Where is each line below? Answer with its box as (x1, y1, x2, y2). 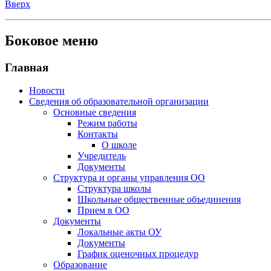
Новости (29, 85, 65, 96)
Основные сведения (53, 107, 136, 118)
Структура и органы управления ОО (53, 172, 205, 183)
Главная (5, 60, 48, 74)
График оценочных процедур (77, 249, 198, 260)
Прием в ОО (77, 205, 129, 216)
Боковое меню (5, 32, 98, 48)
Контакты (77, 129, 118, 140)
